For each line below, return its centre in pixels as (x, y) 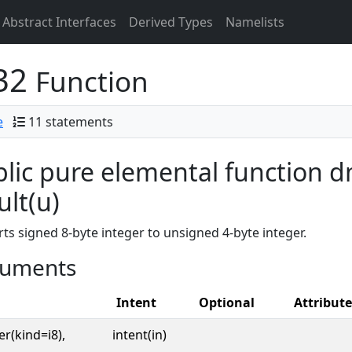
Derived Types (171, 22)
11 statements (71, 122)
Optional (227, 302)
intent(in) (139, 335)
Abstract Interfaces (59, 22)
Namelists (255, 22)
